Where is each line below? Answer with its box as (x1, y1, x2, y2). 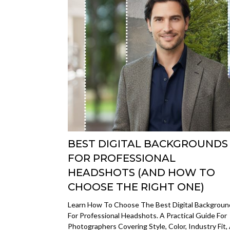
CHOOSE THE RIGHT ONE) (68, 181, 204, 193)
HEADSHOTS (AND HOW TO (68, 166, 215, 179)
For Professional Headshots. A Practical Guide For (68, 211, 227, 220)
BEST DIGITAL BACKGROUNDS (68, 138, 228, 150)
